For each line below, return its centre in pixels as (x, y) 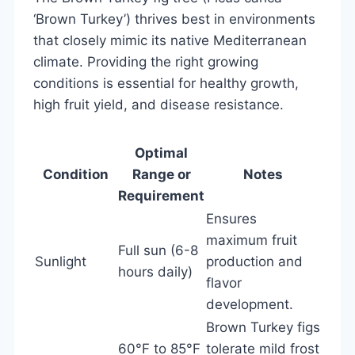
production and (254, 261)
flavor (224, 282)
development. (250, 304)
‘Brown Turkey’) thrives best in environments (174, 19)
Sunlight (61, 261)
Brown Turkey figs (263, 327)
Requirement (161, 195)
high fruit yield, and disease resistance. (158, 104)
